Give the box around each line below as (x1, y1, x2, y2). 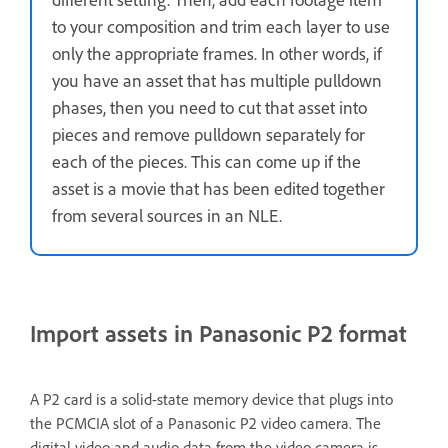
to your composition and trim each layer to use (52, 15, 390, 38)
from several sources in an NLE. (52, 204, 282, 227)
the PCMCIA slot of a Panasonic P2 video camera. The (30, 413, 381, 433)
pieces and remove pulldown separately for (52, 123, 365, 146)
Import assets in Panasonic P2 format (30, 318, 407, 348)
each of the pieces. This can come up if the (52, 150, 361, 173)
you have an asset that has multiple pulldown (52, 69, 382, 92)
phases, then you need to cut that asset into (52, 96, 367, 119)
